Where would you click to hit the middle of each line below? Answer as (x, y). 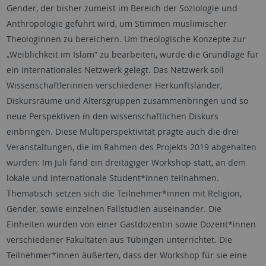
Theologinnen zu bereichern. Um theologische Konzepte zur (126, 39)
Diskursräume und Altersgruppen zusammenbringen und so (127, 101)
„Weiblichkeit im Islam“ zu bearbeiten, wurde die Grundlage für (132, 55)
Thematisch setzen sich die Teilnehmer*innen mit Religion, (124, 194)
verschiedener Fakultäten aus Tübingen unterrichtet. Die (119, 240)
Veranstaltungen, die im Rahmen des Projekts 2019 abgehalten (131, 147)
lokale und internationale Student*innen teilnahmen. (113, 178)
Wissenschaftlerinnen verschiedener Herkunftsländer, (114, 85)
